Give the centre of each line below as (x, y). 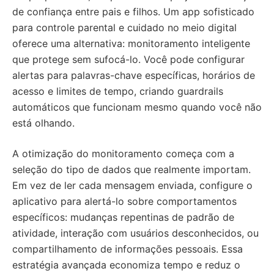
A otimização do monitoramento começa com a (123, 154)
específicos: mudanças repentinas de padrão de (123, 217)
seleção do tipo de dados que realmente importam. (131, 169)
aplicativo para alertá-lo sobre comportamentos (124, 201)
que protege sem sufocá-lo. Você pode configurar (128, 59)
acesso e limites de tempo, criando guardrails (118, 91)
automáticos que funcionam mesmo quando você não (137, 107)
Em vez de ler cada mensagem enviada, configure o (132, 185)
